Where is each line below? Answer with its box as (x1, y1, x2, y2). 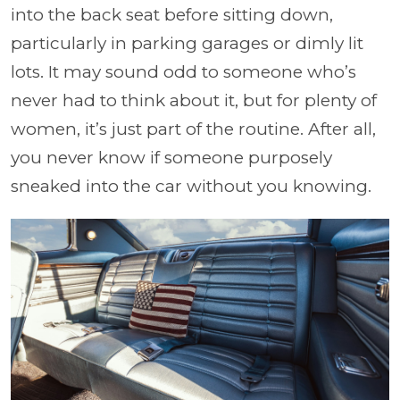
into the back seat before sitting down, (11, 4, 333, 25)
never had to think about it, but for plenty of (11, 89, 377, 111)
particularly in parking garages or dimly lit (11, 32, 363, 54)
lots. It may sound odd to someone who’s (11, 61, 356, 82)
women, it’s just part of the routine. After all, (11, 118, 376, 139)
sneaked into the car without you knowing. (11, 175, 371, 196)
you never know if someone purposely (11, 146, 332, 168)
